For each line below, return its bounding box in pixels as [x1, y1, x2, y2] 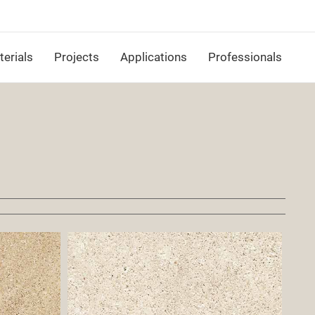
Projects [54, 50, 99, 64]
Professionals [208, 50, 282, 64]
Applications [120, 50, 187, 64]
